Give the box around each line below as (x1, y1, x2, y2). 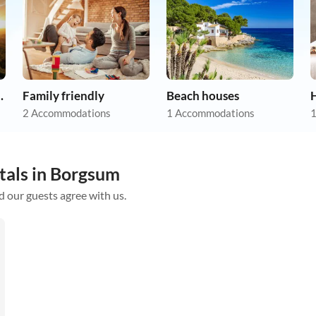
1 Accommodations (166, 107, 255, 120)
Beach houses (166, 88, 239, 104)
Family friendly (23, 88, 104, 104)
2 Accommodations (23, 107, 111, 120)
